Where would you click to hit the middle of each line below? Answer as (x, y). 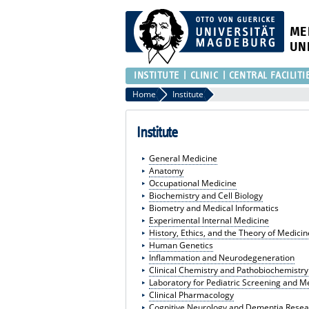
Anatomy (166, 170)
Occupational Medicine (192, 183)
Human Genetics (181, 245)
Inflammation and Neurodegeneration (221, 257)
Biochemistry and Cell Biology (206, 195)
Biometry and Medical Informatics (213, 208)
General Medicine (183, 158)
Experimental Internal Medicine (209, 220)
